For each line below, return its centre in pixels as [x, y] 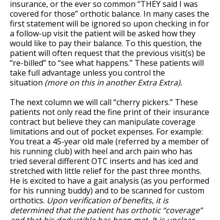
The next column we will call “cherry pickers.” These [104, 102]
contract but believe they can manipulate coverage [103, 122]
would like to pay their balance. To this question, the [106, 43]
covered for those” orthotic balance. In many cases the [110, 14]
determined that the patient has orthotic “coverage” [106, 210]
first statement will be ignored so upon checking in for [110, 23]
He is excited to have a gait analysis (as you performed [110, 180]
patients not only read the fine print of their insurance [110, 112]
